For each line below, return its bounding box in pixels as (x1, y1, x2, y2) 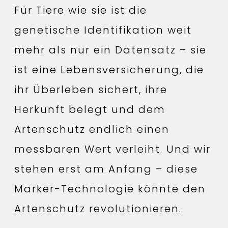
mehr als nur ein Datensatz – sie (14, 43, 207, 58)
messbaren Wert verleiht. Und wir (14, 142, 211, 157)
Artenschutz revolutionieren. (14, 202, 182, 216)
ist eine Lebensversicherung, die (14, 63, 204, 77)
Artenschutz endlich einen (14, 122, 169, 137)
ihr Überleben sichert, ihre (14, 82, 167, 97)
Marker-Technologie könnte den (14, 182, 206, 196)
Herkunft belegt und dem (14, 102, 165, 117)
